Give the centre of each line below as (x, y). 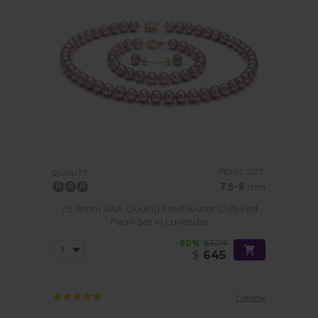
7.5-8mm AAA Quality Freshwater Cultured (159, 209)
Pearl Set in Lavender (159, 221)
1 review (251, 297)
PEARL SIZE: (242, 171)
